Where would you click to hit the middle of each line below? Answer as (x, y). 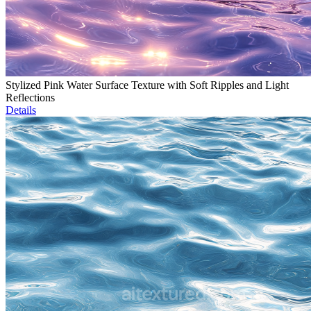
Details (21, 110)
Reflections (30, 98)
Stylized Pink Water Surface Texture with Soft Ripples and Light (147, 85)
